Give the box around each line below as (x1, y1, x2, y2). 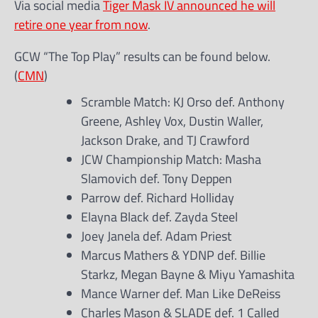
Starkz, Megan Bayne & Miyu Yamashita (81, 264, 295, 284)
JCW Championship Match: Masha (81, 149, 261, 169)
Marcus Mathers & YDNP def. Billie (81, 245, 265, 265)
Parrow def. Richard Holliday (81, 187, 234, 207)
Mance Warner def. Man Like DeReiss (81, 283, 280, 303)
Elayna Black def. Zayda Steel (81, 207, 238, 226)
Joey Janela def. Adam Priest (81, 226, 231, 246)
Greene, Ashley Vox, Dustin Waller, (81, 111, 263, 131)
